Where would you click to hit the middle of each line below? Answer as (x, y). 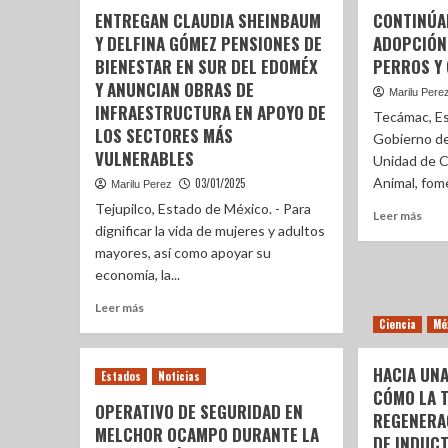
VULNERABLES (144, 158)
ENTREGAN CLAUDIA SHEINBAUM (207, 20)
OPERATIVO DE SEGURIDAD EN (198, 411)
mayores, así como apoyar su (182, 252)
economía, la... (137, 274)
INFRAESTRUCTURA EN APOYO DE (210, 112)
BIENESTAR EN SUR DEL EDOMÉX (206, 66)
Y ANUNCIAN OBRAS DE (174, 89)
